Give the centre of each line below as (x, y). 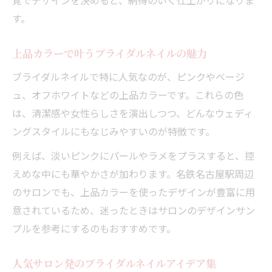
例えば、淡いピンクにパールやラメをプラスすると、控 (133, 155)
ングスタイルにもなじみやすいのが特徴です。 (114, 131)
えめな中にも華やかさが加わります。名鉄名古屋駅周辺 (133, 173)
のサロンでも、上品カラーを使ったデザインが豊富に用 (134, 192)
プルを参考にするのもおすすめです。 (94, 228)
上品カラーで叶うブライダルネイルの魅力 (110, 53)
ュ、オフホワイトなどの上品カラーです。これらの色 (128, 94)
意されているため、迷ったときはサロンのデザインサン (134, 210)
